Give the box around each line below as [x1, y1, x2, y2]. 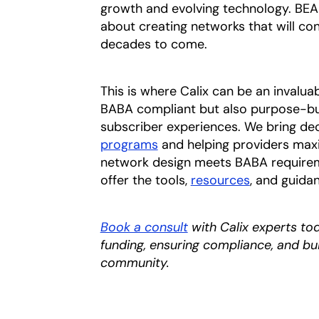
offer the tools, [100, 171, 191, 189]
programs [100, 135, 158, 153]
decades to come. [100, 35, 207, 53]
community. [100, 253, 169, 271]
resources [190, 171, 250, 189]
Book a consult [100, 218, 188, 236]
